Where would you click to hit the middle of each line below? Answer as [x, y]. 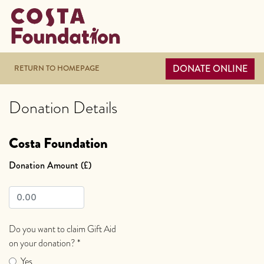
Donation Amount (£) [50, 166]
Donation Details [63, 108]
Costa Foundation [58, 143]
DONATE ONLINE [210, 69]
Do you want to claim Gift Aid [62, 229]
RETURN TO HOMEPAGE [57, 68]
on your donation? [43, 243]
